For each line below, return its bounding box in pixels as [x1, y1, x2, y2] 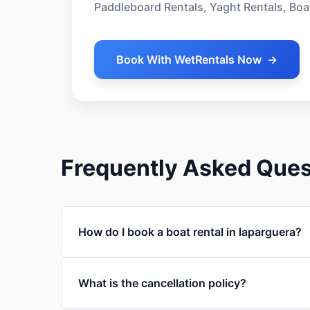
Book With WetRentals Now [116, 53, 262, 66]
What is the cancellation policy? [78, 276, 246, 290]
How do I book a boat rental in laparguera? [78, 225, 302, 239]
